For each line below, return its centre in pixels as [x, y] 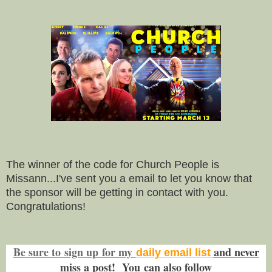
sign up [81, 252]
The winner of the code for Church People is [113, 164]
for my [117, 252]
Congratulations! [49, 206]
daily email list [175, 253]
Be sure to [39, 252]
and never [236, 252]
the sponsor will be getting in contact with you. [119, 192]
